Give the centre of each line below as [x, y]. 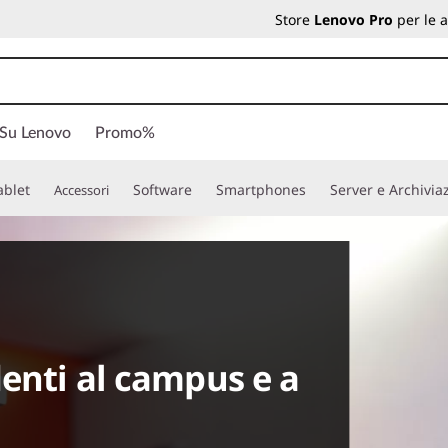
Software [162, 189]
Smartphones [261, 189]
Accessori [81, 190]
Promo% [125, 133]
